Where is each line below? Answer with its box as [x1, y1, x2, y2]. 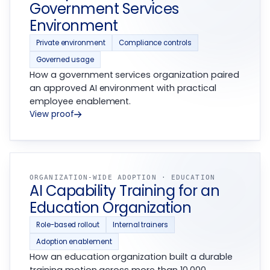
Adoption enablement [36, 237, 112, 247]
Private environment [36, 38, 105, 48]
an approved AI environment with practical [30, 82, 216, 95]
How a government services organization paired [30, 69, 239, 81]
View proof [30, 108, 74, 121]
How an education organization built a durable [30, 251, 233, 263]
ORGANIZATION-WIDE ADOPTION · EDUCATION [30, 174, 215, 182]
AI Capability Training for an [30, 181, 220, 201]
